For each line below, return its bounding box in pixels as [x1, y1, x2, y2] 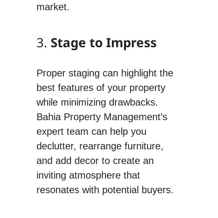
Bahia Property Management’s [36, 111, 167, 122]
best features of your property [36, 82, 165, 93]
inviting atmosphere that [36, 169, 140, 181]
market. [36, 1, 70, 12]
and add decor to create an [36, 155, 154, 166]
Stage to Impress [50, 33, 157, 51]
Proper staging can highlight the [36, 67, 173, 78]
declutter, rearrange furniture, [36, 140, 163, 151]
